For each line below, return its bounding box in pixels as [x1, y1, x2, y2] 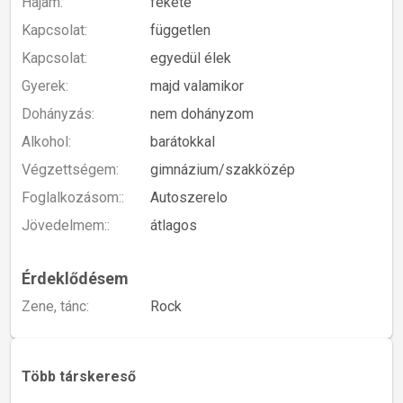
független [150, 22, 211, 40]
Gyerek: [22, 77, 68, 95]
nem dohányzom [150, 105, 255, 123]
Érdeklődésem [22, 269, 129, 289]
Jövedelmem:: [22, 217, 110, 235]
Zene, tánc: [22, 297, 89, 315]
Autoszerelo [150, 189, 228, 207]
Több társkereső [22, 368, 136, 386]
